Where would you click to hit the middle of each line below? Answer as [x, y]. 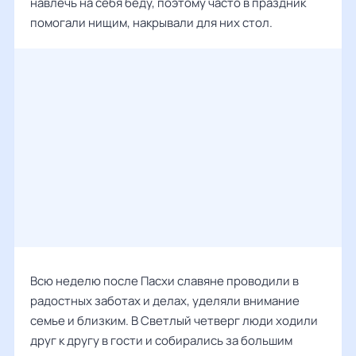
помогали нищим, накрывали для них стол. [151, 23]
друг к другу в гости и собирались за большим [161, 341]
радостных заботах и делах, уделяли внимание [165, 301]
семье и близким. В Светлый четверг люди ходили [174, 321]
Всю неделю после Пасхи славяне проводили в [164, 281]
